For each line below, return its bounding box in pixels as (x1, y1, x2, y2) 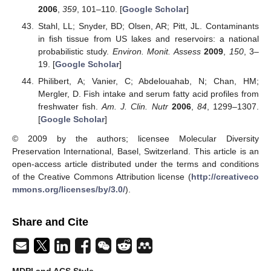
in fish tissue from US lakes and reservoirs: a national (38, 34, 259, 44)
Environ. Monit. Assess (112, 47, 201, 57)
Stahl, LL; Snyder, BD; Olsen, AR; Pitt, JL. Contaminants (38, 21, 259, 31)
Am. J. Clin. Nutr (102, 102, 168, 112)
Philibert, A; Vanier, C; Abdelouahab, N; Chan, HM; (38, 76, 259, 87)
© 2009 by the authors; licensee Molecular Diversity (12, 134, 259, 144)
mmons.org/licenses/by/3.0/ (12, 184, 125, 195)
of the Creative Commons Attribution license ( (12, 172, 191, 182)
